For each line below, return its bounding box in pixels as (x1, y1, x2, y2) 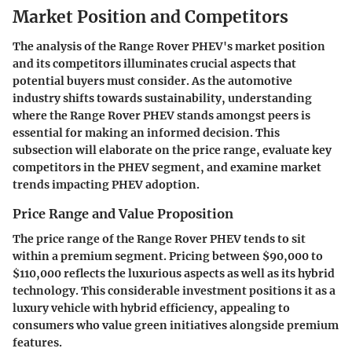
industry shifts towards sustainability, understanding (13, 91, 312, 106)
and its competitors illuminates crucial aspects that (13, 57, 296, 71)
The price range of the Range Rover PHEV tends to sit (13, 232, 306, 247)
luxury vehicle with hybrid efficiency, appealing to (13, 301, 290, 316)
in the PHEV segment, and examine (81, 160, 280, 175)
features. (13, 335, 62, 350)
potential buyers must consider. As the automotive (13, 74, 292, 89)
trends (13, 178, 49, 192)
